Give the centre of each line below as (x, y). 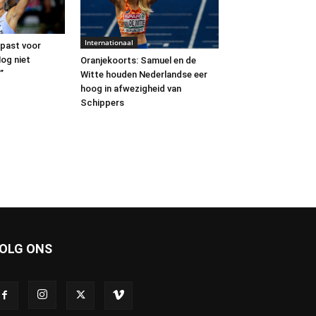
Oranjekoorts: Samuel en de (138, 61)
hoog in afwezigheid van (131, 89)
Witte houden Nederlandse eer (144, 75)
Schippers (102, 103)
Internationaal (109, 43)
